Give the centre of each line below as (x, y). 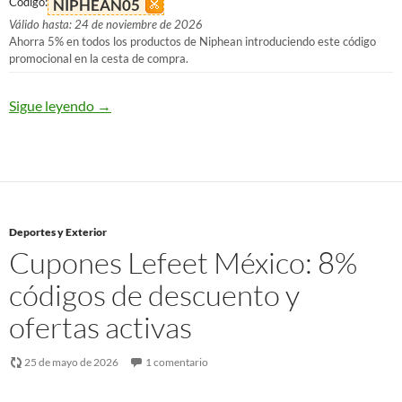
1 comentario (177, 362)
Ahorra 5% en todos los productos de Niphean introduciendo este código (192, 41)
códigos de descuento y (154, 295)
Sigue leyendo (53, 105)
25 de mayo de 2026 (71, 362)
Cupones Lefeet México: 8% (183, 262)
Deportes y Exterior (58, 232)
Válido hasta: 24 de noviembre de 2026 (106, 24)
